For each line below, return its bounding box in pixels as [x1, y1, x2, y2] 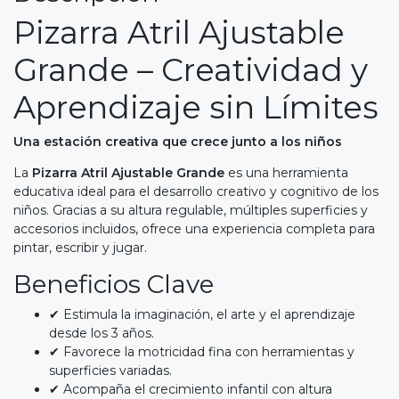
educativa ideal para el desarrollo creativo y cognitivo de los [13, 183, 379, 199]
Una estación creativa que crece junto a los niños [13, 133, 342, 150]
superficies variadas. [49, 362, 172, 379]
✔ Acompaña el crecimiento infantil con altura [49, 380, 332, 397]
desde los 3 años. [49, 324, 154, 341]
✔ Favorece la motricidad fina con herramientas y [49, 343, 354, 360]
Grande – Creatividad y [13, 50, 368, 89]
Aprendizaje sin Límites [13, 87, 379, 126]
